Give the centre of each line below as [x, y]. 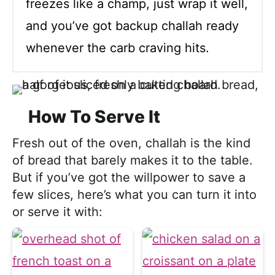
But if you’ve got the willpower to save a [129, 177]
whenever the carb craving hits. [118, 48]
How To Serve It [94, 116]
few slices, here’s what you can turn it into [134, 194]
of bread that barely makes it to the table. [133, 160]
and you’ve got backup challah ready [132, 25]
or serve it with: [57, 211]
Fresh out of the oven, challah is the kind [131, 143]
